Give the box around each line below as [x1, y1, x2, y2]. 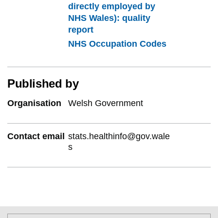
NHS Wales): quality [68, 13, 151, 23]
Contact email [7, 131, 65, 141]
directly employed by [68, 1, 156, 11]
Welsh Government [68, 98, 144, 108]
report [68, 24, 94, 35]
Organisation [7, 98, 61, 108]
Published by [7, 76, 79, 90]
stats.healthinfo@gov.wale [68, 131, 170, 141]
